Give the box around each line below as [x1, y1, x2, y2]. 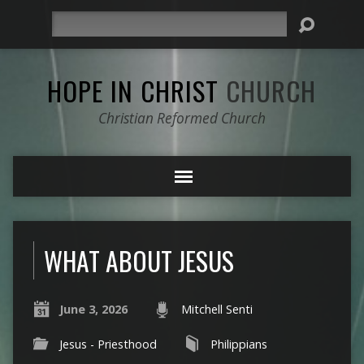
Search [50, 12, 87, 28]
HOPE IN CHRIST [47, 71, 227, 110]
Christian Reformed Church [97, 109, 266, 128]
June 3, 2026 [58, 301, 128, 317]
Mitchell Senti [180, 301, 253, 317]
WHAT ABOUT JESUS [43, 241, 234, 279]
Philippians [210, 336, 267, 352]
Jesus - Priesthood [58, 336, 157, 352]
